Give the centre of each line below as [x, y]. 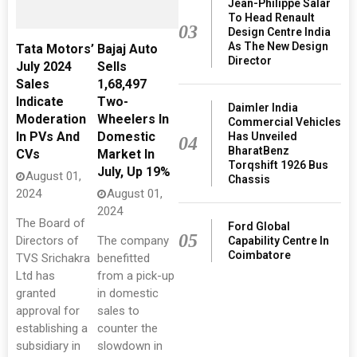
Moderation [51, 119]
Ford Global [259, 226]
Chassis [249, 179]
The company [133, 241]
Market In [126, 154]
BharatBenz [258, 150]
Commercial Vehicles [284, 122]
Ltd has [35, 276]
